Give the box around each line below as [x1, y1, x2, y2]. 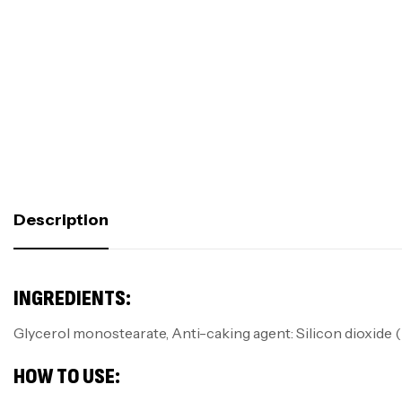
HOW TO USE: [13, 363, 120, 389]
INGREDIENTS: [13, 284, 131, 311]
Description [13, 209, 109, 230]
